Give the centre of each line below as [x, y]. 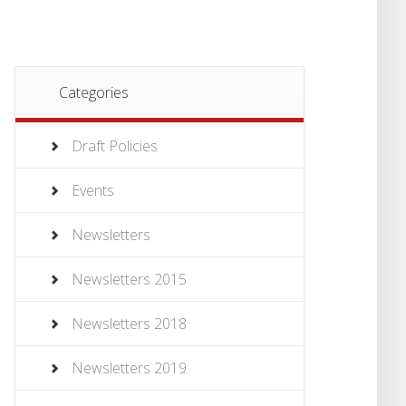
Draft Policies [115, 146]
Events [93, 191]
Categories [94, 93]
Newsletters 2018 [129, 324]
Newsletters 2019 [129, 368]
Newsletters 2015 [129, 280]
